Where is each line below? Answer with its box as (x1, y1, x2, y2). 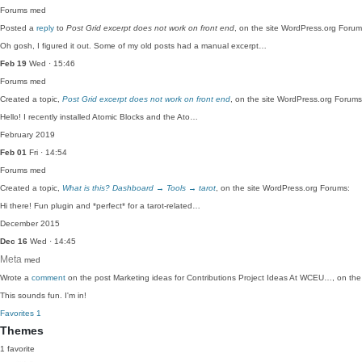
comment (32, 273, 65, 282)
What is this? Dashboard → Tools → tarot (62, 183, 216, 192)
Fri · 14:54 (27, 148, 67, 157)
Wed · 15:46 (27, 59, 75, 68)
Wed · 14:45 (27, 237, 76, 246)
